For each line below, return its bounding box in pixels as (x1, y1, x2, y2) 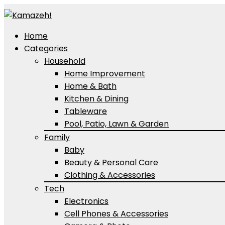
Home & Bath (64, 80, 117, 92)
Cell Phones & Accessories (64, 208, 168, 219)
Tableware (64, 105, 107, 117)
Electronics (64, 195, 108, 207)
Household (44, 55, 85, 67)
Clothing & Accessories (64, 169, 155, 181)
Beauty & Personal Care (64, 157, 158, 168)
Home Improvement (64, 68, 145, 79)
